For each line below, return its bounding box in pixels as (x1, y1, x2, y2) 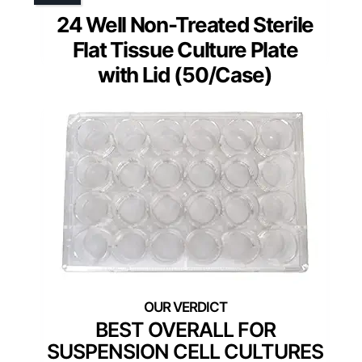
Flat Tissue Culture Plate (72, 36, 298, 62)
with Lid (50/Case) (98, 61, 272, 87)
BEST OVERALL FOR (95, 317, 276, 342)
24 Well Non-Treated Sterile (57, 11, 314, 37)
